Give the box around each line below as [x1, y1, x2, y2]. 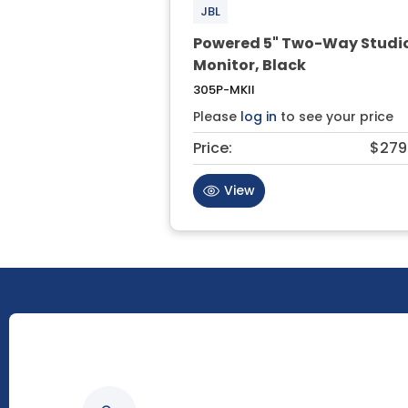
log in [240, 107, 277, 126]
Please [192, 107, 240, 126]
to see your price [276, 107, 393, 126]
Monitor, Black [192, 54, 306, 76]
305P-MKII [192, 80, 255, 98]
